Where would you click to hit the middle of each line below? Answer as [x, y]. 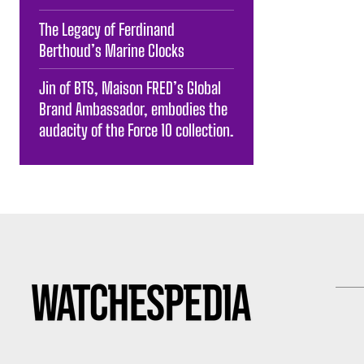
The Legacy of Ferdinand [107, 29]
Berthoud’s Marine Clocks [112, 50]
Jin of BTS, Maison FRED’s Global [130, 87]
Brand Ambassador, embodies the [133, 108]
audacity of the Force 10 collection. [136, 130]
